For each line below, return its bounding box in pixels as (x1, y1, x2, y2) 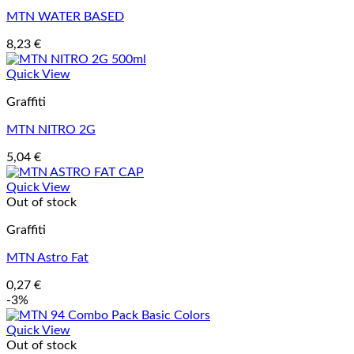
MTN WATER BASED (6, 10, 124, 24)
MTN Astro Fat (6, 251, 88, 265)
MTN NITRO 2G (6, 123, 96, 137)
